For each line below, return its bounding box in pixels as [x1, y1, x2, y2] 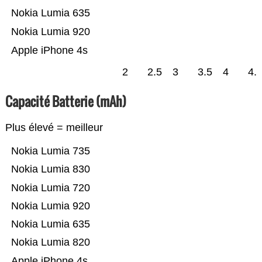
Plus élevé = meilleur [5, 122, 103, 134]
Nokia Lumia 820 [11, 236, 90, 249]
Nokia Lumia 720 [11, 182, 90, 194]
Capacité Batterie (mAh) [5, 92, 126, 111]
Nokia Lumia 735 [11, 145, 90, 157]
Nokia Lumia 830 [11, 163, 90, 175]
